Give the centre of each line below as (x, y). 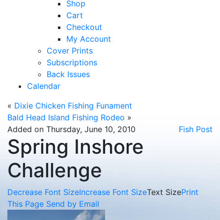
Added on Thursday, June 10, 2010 (71, 129)
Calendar (44, 86)
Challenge (55, 170)
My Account (89, 39)
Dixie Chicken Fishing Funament (73, 106)
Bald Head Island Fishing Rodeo (66, 117)
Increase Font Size (113, 192)
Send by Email (73, 204)
